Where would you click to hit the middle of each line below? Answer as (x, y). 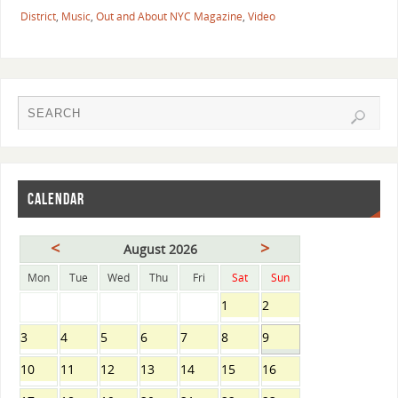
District (38, 16)
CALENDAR (56, 199)
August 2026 (160, 249)
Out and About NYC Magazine (169, 16)
